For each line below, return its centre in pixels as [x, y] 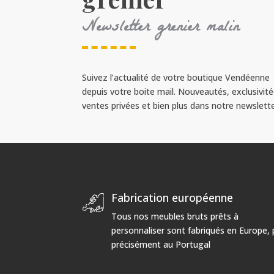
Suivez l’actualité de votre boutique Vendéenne [176, 77]
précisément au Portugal [161, 245]
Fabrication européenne [172, 198]
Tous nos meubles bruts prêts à [175, 217]
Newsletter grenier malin [161, 28]
